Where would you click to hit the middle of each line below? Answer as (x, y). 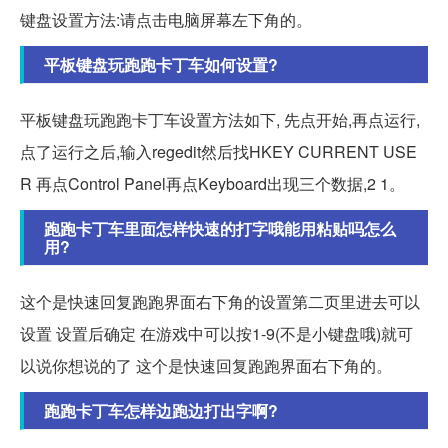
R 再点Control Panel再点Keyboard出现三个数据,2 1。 (212, 183)
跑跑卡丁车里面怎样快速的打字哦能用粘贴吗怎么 (220, 228)
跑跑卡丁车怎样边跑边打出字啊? (161, 410)
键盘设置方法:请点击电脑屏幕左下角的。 (166, 19)
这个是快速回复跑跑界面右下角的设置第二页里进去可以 (220, 301)
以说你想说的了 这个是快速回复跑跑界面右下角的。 (206, 365)
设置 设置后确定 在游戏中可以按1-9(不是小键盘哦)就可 (216, 333)
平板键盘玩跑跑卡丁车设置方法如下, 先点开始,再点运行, (220, 119)
